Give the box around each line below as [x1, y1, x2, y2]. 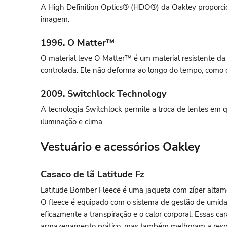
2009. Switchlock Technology [41, 88, 166, 100]
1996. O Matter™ [41, 36, 115, 49]
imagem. [41, 14, 69, 25]
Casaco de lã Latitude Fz [41, 168, 144, 181]
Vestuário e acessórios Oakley [41, 139, 200, 156]
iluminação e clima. [41, 117, 104, 127]
